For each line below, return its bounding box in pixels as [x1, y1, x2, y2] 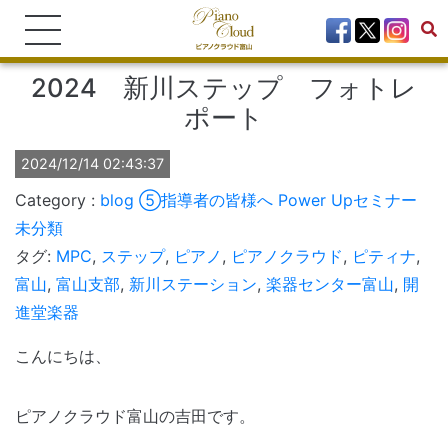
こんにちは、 [15, 346, 111, 366]
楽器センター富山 [266, 274, 394, 294]
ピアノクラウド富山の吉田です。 [15, 406, 255, 426]
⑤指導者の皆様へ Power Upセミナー [139, 190, 417, 210]
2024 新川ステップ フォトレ [31, 72, 417, 103]
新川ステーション [129, 274, 257, 294]
